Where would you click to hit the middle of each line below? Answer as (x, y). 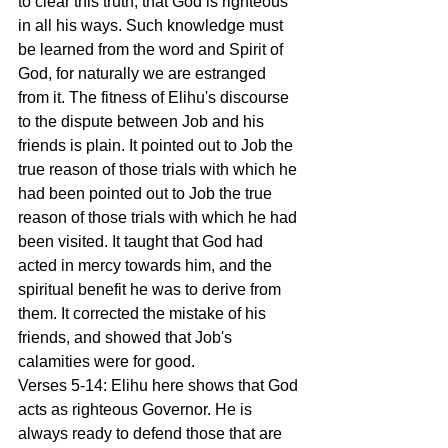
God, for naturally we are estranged (144, 73)
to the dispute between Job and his (143, 121)
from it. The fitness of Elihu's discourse (155, 97)
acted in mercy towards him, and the (147, 265)
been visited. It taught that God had (142, 241)
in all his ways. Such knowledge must (152, 25)
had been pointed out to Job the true (147, 193)
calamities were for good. (106, 361)
